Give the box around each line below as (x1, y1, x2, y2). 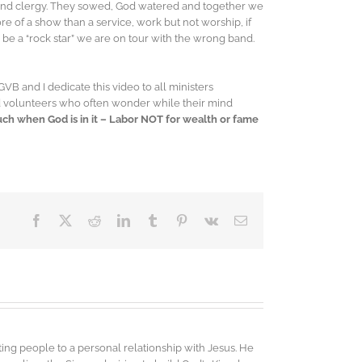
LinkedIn (129, 213, 176, 227)
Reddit (100, 213, 134, 227)
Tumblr (158, 213, 196, 227)
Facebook (42, 213, 92, 227)
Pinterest (187, 213, 231, 227)
